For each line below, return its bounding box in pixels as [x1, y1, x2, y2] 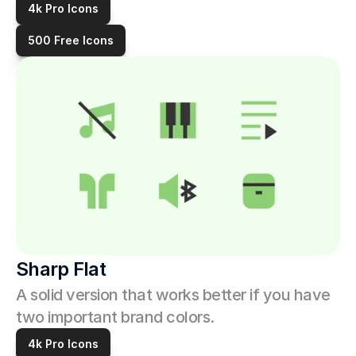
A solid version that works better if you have [16, 285, 331, 304]
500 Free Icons [28, 33, 114, 47]
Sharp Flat [16, 257, 106, 281]
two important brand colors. [16, 308, 218, 327]
